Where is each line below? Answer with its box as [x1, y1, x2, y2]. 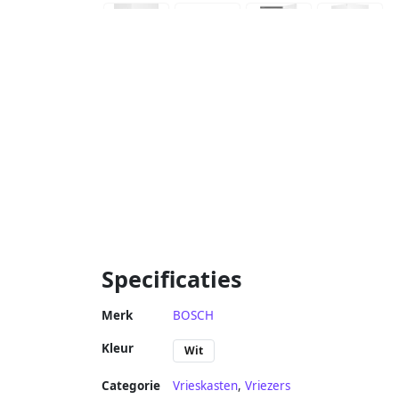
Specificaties [102, 263, 242, 294]
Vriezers [245, 377, 290, 394]
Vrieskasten [173, 377, 238, 394]
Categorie [102, 377, 160, 394]
